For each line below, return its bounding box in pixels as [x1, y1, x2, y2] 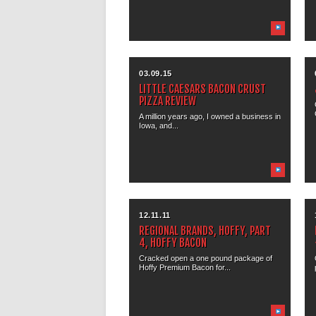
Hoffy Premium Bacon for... [139, 263, 231, 272]
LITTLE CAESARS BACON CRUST [139, 81, 267, 96]
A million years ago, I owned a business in [139, 111, 281, 121]
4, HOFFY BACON [139, 236, 207, 250]
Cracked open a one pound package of [139, 254, 273, 263]
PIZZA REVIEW [139, 93, 197, 108]
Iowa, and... [139, 121, 179, 130]
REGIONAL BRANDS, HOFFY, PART [139, 224, 272, 238]
